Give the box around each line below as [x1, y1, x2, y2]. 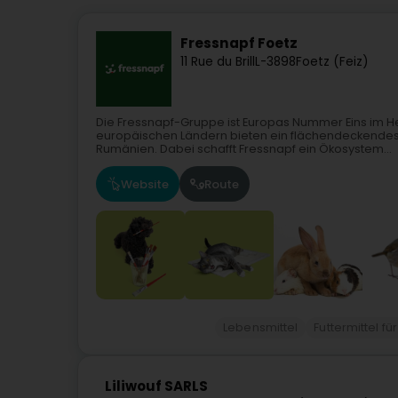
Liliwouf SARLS [105, 377, 208, 396]
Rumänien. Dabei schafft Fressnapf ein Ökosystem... [96, 141, 392, 157]
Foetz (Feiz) [296, 52, 369, 70]
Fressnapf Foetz [180, 34, 298, 53]
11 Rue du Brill [180, 52, 255, 70]
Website [121, 175, 169, 193]
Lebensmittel [223, 320, 298, 336]
